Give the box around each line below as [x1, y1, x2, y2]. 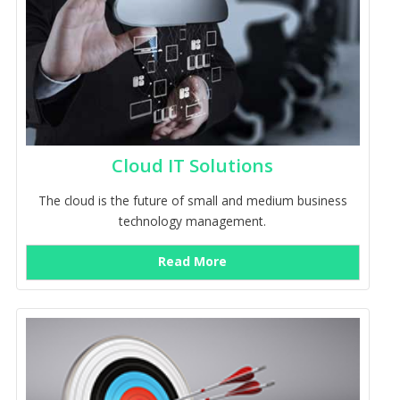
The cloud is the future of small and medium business [37, 191, 347, 209]
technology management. [119, 212, 267, 229]
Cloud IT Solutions [112, 152, 274, 178]
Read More [158, 252, 228, 270]
